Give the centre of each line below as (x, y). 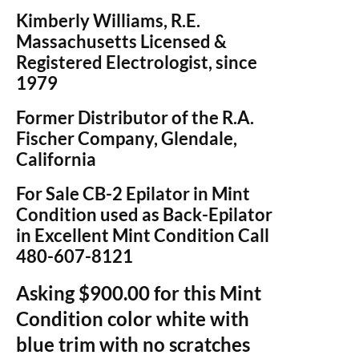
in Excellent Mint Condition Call (143, 235)
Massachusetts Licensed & (121, 41)
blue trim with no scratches (133, 344)
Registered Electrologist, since (137, 62)
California (56, 159)
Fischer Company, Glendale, (127, 138)
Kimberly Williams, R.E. (108, 20)
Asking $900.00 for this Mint (139, 293)
